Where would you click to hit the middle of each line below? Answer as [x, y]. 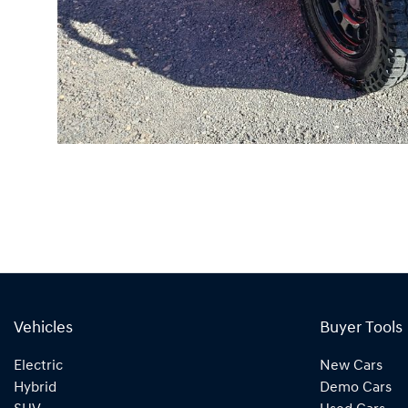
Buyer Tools [361, 329]
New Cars [351, 367]
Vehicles [43, 329]
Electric [38, 367]
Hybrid [35, 388]
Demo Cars [356, 388]
